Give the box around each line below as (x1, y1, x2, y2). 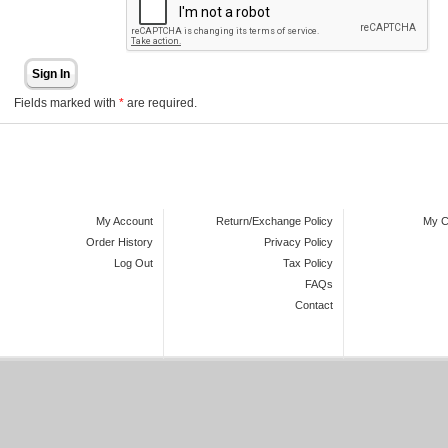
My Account (96, 215, 153, 227)
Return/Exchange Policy (216, 215, 333, 227)
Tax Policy (283, 257, 333, 269)
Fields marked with (14, 95, 120, 110)
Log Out (114, 257, 153, 269)
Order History (86, 236, 153, 248)
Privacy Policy (264, 236, 333, 248)
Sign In (32, 67, 71, 82)
